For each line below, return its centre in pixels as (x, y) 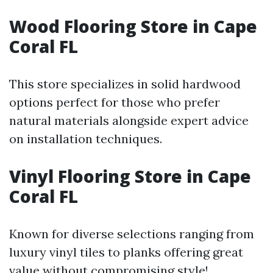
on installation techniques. (86, 139)
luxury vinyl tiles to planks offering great (126, 252)
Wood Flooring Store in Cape (133, 26)
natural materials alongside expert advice (129, 120)
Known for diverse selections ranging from (132, 234)
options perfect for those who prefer (115, 102)
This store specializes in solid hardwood (125, 84)
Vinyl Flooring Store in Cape (130, 176)
